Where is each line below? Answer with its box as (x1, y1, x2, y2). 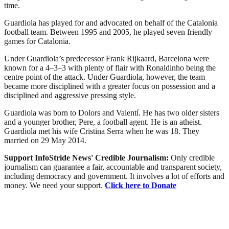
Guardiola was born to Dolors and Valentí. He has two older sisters (4, 108, 219, 117)
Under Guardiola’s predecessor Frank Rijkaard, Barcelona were (4, 54, 209, 63)
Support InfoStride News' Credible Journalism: (4, 153, 171, 162)
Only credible (171, 153, 215, 162)
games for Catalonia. (4, 36, 71, 45)
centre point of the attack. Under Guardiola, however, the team (4, 72, 205, 81)
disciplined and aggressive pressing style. (4, 90, 136, 100)
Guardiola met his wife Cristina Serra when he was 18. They (4, 126, 199, 135)
